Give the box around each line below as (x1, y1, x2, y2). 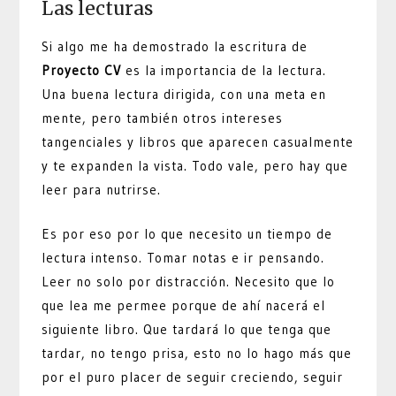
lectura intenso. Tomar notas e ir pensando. (42, 248, 325, 266)
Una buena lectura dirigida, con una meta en (42, 86, 327, 103)
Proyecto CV (42, 62, 122, 80)
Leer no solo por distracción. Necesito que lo (42, 272, 336, 290)
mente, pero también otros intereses (42, 110, 284, 127)
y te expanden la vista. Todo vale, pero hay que (42, 157, 349, 175)
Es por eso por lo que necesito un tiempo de (42, 225, 333, 242)
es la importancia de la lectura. (121, 62, 327, 80)
